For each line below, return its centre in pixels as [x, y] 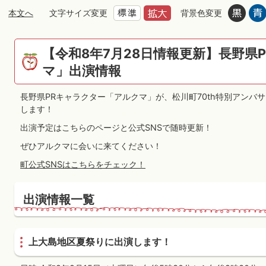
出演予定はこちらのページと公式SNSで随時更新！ [116, 127]
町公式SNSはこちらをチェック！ [83, 164]
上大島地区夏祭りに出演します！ [100, 242]
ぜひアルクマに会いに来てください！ [91, 146]
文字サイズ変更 [78, 13]
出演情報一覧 [59, 199]
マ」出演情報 [82, 71]
